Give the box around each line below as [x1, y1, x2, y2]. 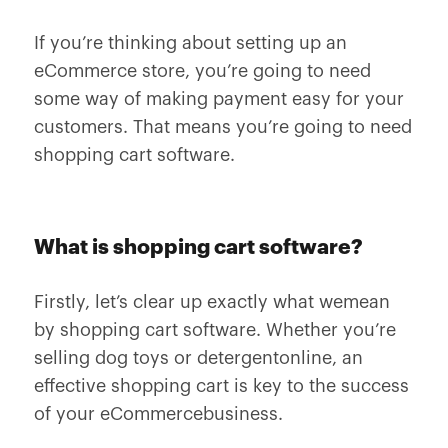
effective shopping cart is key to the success [33, 377, 409, 395]
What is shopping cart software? [33, 237, 363, 258]
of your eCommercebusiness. [33, 405, 283, 423]
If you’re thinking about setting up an [33, 34, 347, 52]
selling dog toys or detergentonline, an [33, 349, 363, 367]
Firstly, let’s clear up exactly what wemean [33, 293, 390, 311]
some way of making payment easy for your [33, 90, 404, 108]
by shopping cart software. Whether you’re [33, 321, 396, 339]
